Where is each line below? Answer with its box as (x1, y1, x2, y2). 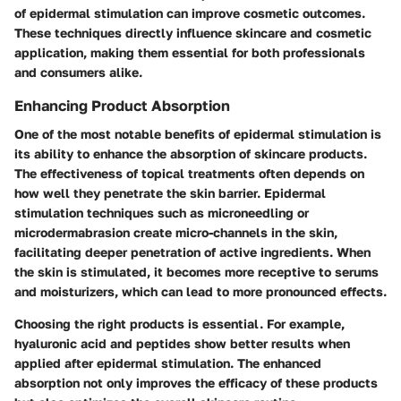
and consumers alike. (14, 64, 142, 80)
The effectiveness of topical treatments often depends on (14, 166, 364, 182)
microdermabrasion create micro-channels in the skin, (14, 225, 337, 241)
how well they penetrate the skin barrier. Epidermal (14, 185, 326, 201)
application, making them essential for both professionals (14, 45, 365, 60)
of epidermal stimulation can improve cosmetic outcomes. (14, 5, 365, 21)
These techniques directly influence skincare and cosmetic (14, 25, 371, 40)
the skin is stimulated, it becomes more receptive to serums (14, 264, 379, 280)
